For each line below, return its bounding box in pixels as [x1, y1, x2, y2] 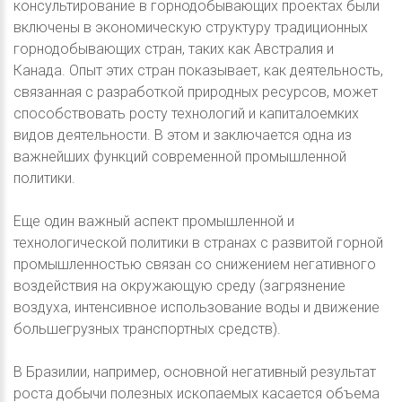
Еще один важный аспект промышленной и [13, 212, 294, 230]
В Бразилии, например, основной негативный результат [13, 363, 376, 380]
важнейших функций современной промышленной [13, 147, 346, 165]
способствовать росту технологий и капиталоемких [13, 104, 359, 122]
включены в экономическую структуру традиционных [13, 18, 368, 36]
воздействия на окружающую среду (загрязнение [13, 276, 345, 294]
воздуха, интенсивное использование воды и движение [13, 298, 380, 316]
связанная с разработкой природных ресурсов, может [13, 83, 378, 100]
